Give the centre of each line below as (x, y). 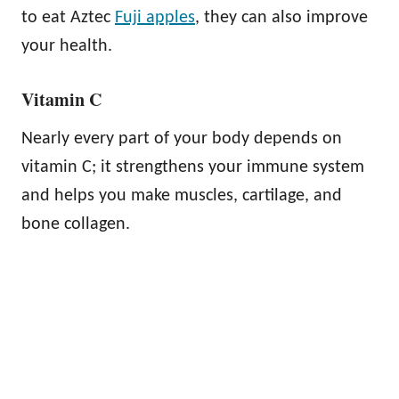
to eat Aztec (68, 17)
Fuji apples (155, 17)
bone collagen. (76, 224)
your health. (67, 46)
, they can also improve (281, 17)
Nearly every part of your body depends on (182, 138)
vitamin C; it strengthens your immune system (193, 167)
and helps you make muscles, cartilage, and (182, 195)
